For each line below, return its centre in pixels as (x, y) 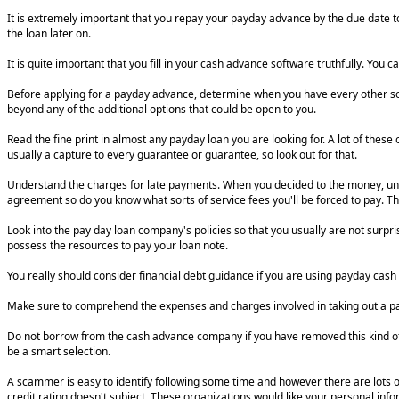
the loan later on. (49, 34)
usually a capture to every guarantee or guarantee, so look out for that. (182, 155)
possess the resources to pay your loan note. (118, 246)
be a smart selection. (59, 352)
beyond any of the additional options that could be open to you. (162, 110)
